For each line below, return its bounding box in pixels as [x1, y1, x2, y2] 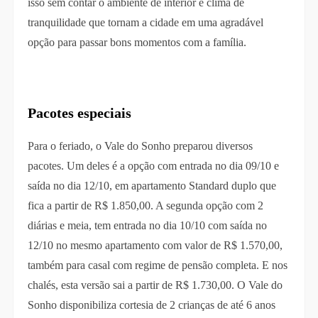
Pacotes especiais [27, 105, 131, 121]
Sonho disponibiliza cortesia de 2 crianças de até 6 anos [27, 299, 275, 312]
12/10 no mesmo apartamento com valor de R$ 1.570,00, [27, 239, 283, 252]
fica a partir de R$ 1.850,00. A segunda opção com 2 [27, 199, 263, 212]
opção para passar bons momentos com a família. [27, 36, 246, 49]
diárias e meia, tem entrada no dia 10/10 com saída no [27, 219, 267, 232]
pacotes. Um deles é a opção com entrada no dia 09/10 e [27, 160, 279, 172]
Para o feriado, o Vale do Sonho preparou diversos [27, 140, 253, 153]
